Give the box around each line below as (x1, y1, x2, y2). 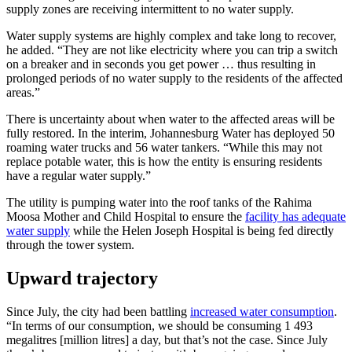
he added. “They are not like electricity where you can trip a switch (6, 43, 338, 57)
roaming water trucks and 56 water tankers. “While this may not (6, 141, 322, 155)
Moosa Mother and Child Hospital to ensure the (6, 210, 245, 224)
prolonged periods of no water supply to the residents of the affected (6, 71, 343, 86)
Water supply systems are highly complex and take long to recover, (6, 29, 336, 43)
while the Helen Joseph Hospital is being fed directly (70, 224, 334, 238)
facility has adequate (245, 210, 346, 224)
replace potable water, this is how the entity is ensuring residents (6, 155, 322, 169)
